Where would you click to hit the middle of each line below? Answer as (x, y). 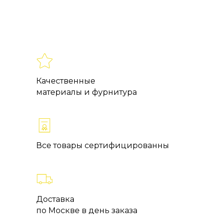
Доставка (55, 199)
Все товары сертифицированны (103, 146)
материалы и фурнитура (87, 92)
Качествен (57, 81)
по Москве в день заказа (87, 211)
